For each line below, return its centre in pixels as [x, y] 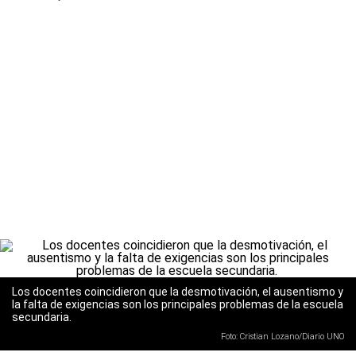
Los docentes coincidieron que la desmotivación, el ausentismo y [178, 292]
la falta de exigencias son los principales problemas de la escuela [178, 304]
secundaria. [43, 317]
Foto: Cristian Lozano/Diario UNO [282, 337]
